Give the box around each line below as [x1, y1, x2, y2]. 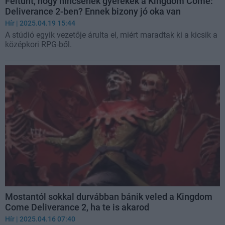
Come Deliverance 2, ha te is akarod [5, 202, 149, 212]
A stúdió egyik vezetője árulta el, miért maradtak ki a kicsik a [5, 30, 217, 40]
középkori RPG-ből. [5, 40, 72, 50]
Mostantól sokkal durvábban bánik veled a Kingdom [5, 191, 212, 202]
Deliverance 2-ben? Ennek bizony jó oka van [5, 6, 181, 17]
